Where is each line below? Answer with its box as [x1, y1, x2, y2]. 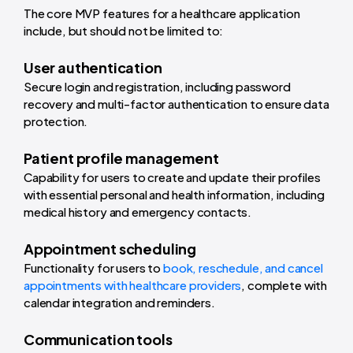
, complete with [241, 277, 328, 292]
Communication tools [24, 329, 173, 348]
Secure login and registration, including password [24, 78, 291, 94]
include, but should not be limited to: [24, 22, 224, 38]
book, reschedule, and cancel [162, 259, 323, 275]
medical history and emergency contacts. [24, 203, 252, 219]
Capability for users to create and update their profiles [24, 169, 321, 184]
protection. [24, 113, 88, 128]
